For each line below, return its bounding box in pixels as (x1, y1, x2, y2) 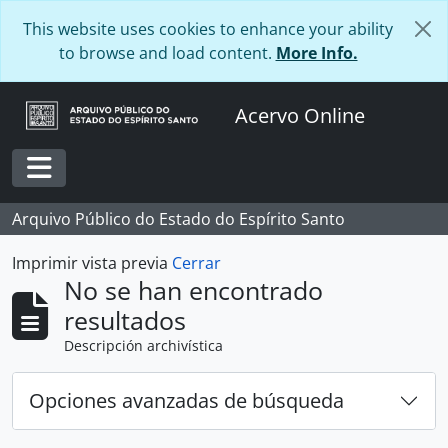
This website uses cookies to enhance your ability (23, 18, 393, 40)
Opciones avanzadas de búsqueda (29, 387, 344, 414)
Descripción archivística (64, 336, 223, 355)
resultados (64, 303, 186, 337)
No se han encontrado (64, 273, 323, 307)
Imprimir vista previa (12, 252, 172, 274)
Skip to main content (8, 5, 146, 24)
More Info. (275, 42, 358, 64)
